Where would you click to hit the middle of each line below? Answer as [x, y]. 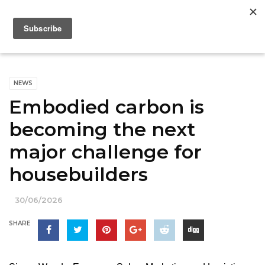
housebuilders [78, 174]
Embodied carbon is [106, 107]
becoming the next [102, 129]
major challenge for [105, 152]
